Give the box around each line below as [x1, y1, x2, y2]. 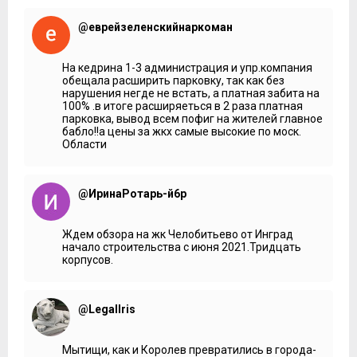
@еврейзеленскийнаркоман [78, 20, 233, 33]
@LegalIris [78, 302, 135, 316]
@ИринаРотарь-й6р [78, 186, 186, 200]
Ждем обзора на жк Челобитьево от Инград [62, 227, 293, 241]
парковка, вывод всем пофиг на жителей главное [62, 112, 323, 125]
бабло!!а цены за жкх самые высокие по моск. [62, 124, 301, 138]
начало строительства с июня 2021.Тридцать [62, 240, 301, 253]
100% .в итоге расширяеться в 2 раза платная [62, 99, 303, 112]
